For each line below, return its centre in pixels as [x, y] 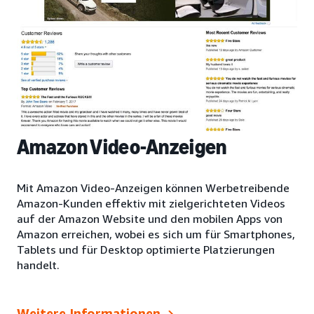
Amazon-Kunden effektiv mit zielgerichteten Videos [151, 203]
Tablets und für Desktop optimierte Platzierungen [146, 249]
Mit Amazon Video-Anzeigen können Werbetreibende [153, 187]
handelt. [38, 265]
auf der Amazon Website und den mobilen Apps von [150, 218]
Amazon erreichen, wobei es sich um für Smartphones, [156, 234]
